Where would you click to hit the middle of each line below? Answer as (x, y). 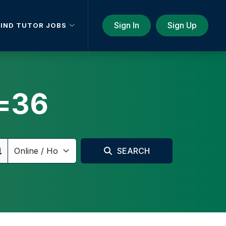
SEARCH (133, 151)
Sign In (127, 25)
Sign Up (182, 25)
